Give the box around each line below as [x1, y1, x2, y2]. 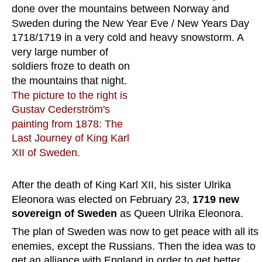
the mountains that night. [12, 75, 130, 87]
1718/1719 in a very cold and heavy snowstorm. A [12, 32, 246, 44]
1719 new [192, 193, 242, 205]
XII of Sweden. [12, 146, 80, 158]
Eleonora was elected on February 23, [12, 193, 192, 205]
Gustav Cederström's [12, 104, 113, 116]
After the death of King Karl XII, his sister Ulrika [12, 179, 234, 191]
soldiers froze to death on [12, 60, 133, 73]
